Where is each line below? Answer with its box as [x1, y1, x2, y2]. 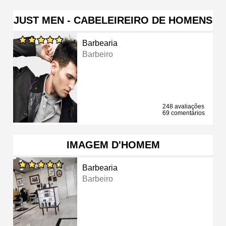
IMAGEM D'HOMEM [66, 139, 160, 150]
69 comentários [162, 109, 205, 117]
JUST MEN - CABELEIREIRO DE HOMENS [14, 14, 212, 26]
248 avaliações [162, 102, 204, 110]
